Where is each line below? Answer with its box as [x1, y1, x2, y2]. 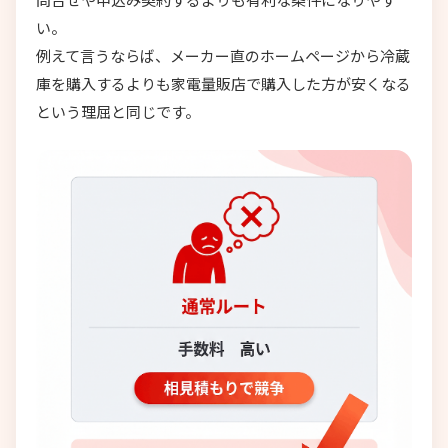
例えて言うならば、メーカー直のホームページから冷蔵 [36, 45, 410, 67]
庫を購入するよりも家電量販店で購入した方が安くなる [36, 73, 411, 95]
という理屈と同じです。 [36, 101, 200, 123]
